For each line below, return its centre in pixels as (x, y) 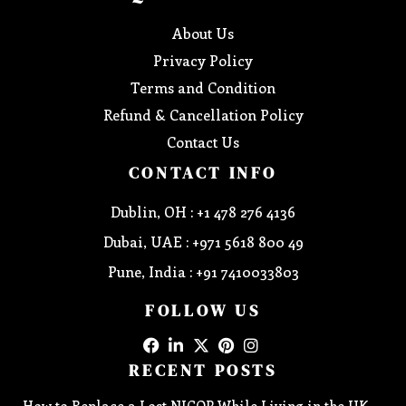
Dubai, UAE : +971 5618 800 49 (203, 242)
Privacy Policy (203, 61)
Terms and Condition (203, 88)
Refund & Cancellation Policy (203, 115)
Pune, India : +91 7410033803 (203, 272)
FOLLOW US (203, 311)
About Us (203, 34)
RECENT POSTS (203, 371)
